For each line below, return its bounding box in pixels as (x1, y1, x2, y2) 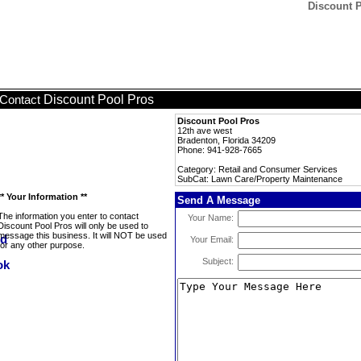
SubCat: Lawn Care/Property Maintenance (177, 174, 342, 184)
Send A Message (177, 194, 260, 206)
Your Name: (188, 213, 234, 222)
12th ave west (177, 126, 232, 135)
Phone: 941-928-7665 (177, 145, 262, 155)
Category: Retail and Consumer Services (177, 164, 338, 174)
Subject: (202, 256, 234, 266)
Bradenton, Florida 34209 (177, 135, 276, 145)
